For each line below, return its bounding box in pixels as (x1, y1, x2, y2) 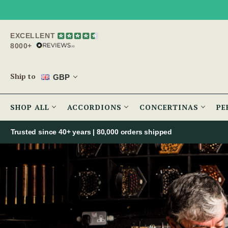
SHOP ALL (10, 102, 52, 112)
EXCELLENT (10, 32, 55, 40)
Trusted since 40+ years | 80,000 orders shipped (10, 128, 173, 136)
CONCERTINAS (139, 102, 201, 112)
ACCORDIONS (67, 102, 124, 112)
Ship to (10, 71, 36, 81)
